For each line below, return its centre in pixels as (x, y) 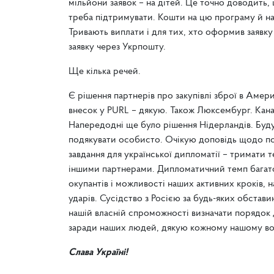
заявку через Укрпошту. (117, 47)
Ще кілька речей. (105, 71)
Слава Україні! (98, 252)
